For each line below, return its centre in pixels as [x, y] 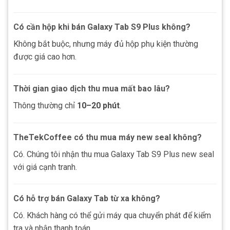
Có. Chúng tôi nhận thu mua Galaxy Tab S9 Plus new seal [114, 154]
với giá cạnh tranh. [45, 167]
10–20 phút [98, 105]
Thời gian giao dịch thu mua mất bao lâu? [92, 88]
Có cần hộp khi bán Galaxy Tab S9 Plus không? [102, 27]
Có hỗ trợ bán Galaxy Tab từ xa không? [87, 199]
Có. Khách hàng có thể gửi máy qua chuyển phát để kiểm [112, 216]
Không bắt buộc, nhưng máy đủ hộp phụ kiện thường [106, 44]
